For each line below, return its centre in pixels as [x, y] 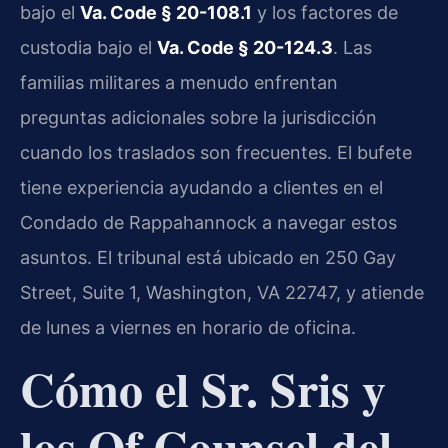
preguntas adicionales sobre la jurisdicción [198, 117]
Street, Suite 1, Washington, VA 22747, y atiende [222, 292]
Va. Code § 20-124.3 [245, 47]
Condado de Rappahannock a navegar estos [208, 222]
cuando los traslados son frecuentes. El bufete [216, 152]
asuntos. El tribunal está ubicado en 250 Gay [208, 257]
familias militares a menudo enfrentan [179, 82]
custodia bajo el [88, 47]
